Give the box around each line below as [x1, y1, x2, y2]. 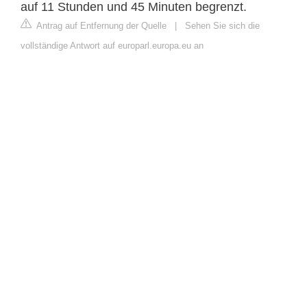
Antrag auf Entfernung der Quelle [34, 20, 167, 31]
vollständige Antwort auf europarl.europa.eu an [21, 40, 204, 51]
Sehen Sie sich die [185, 20, 260, 31]
